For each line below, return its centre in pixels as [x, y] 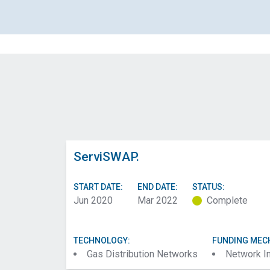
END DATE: [158, 187]
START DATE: [98, 187]
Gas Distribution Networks [142, 254]
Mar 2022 [158, 200]
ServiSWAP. [106, 157]
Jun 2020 [93, 200]
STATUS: [209, 187]
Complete [227, 200]
